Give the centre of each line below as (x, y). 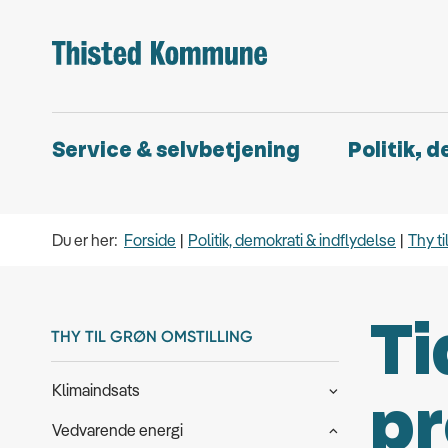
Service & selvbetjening (176, 150)
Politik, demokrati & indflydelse (292, 240)
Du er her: (85, 240)
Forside (150, 240)
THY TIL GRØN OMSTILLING (152, 336)
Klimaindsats (96, 390)
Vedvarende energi (117, 430)
